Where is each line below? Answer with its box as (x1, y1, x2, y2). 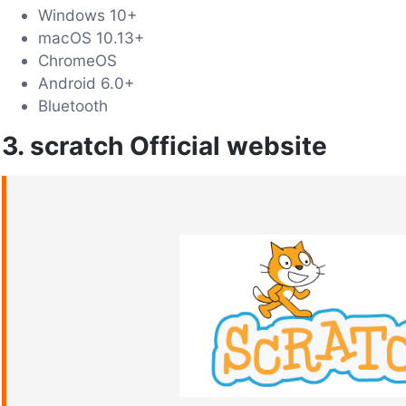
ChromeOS (38, 50, 117, 70)
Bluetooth (38, 95, 108, 115)
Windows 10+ (38, 5, 137, 24)
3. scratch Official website (2, 130, 327, 161)
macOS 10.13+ (38, 27, 144, 47)
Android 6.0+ (38, 72, 134, 92)
